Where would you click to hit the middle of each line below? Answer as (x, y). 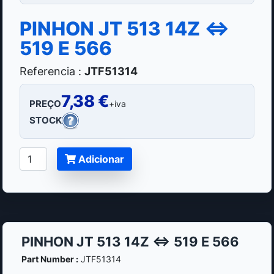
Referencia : (51, 71)
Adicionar (100, 159)
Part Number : (50, 259)
